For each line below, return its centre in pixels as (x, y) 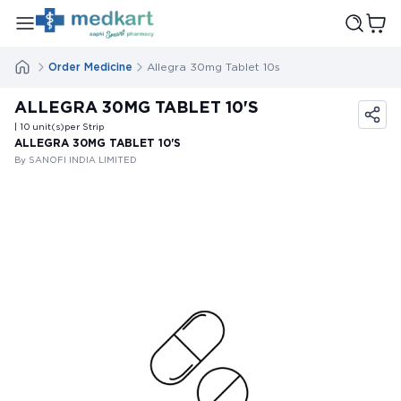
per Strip (84, 126)
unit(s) (48, 126)
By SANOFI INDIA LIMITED (76, 159)
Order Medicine (90, 67)
